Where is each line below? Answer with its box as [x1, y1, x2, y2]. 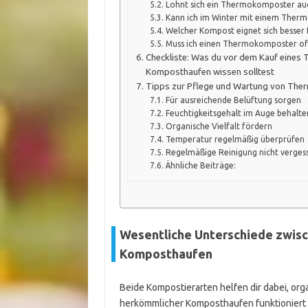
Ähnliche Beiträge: [165, 161, 236, 170]
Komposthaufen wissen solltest [145, 67, 274, 78]
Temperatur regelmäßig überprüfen [165, 135, 305, 144]
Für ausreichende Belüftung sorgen [165, 96, 301, 105]
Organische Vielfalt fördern [165, 122, 272, 131]
